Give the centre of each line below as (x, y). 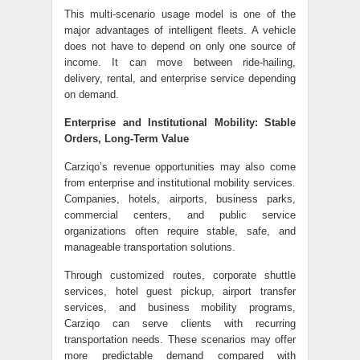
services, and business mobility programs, (180, 307)
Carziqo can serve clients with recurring (180, 323)
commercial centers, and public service (180, 215)
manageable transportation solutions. (150, 247)
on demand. (92, 94)
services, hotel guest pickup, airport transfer (180, 291)
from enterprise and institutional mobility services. (180, 183)
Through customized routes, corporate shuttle (180, 275)
